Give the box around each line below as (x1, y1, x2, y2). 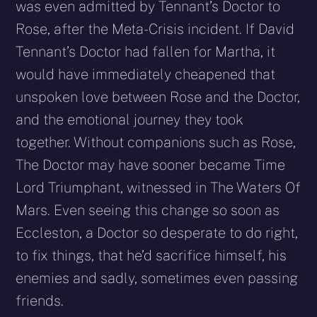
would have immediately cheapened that (16, 65, 276, 83)
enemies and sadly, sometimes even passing (16, 269, 299, 287)
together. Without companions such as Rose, (16, 133, 296, 151)
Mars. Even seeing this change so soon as (16, 201, 280, 219)
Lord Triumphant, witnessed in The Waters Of (16, 178, 301, 196)
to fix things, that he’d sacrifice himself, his (16, 246, 287, 264)
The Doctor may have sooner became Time (16, 156, 286, 173)
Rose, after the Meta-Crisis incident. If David (16, 20, 295, 38)
